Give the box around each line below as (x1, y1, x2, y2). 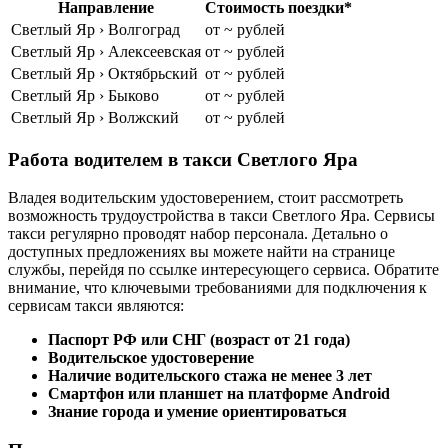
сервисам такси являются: (8, 297, 184, 315)
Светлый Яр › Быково (11, 87, 159, 105)
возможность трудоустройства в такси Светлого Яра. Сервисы (8, 207, 435, 225)
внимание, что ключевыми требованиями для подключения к (8, 279, 427, 297)
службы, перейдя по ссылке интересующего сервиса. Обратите (8, 261, 439, 279)
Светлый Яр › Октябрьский (11, 65, 198, 83)
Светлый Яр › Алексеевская (11, 43, 201, 61)
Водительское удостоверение (48, 349, 254, 367)
